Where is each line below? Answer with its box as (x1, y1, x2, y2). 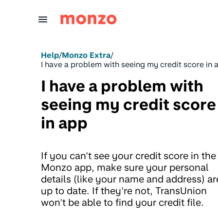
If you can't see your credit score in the (41, 150, 216, 162)
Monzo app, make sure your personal (41, 162, 209, 173)
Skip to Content (11, 7, 69, 17)
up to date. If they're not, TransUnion (41, 185, 207, 197)
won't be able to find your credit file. (41, 197, 204, 208)
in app (41, 114, 88, 132)
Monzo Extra (62, 51, 110, 60)
